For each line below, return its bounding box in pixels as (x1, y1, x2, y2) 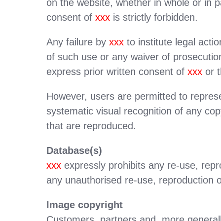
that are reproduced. (46, 120, 137, 131)
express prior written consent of (46, 66, 188, 77)
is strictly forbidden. (110, 11, 198, 23)
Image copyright (46, 199, 123, 210)
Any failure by (46, 36, 110, 47)
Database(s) (46, 145, 103, 156)
